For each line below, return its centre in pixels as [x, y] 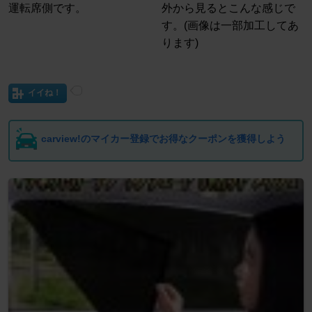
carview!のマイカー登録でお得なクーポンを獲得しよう [163, 139]
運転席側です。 [47, 8]
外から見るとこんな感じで [229, 8]
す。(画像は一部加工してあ [231, 26]
